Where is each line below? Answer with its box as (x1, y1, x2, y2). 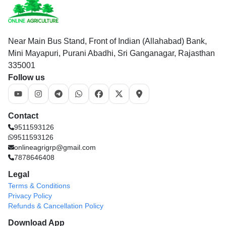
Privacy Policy (8, 192, 52, 200)
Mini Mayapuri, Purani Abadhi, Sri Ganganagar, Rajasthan (8, 49, 215, 58)
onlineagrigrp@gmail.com (14, 143, 96, 151)
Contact (8, 111, 38, 120)
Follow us (8, 73, 45, 82)
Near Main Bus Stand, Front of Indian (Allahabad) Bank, (8, 37, 207, 45)
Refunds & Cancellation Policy (8, 202, 103, 210)
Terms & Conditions (8, 182, 70, 190)
